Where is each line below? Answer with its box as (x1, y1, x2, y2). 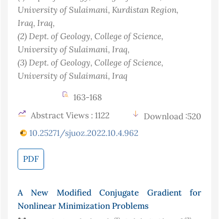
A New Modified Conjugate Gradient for (18, 187, 201, 198)
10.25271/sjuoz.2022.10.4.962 (29, 128, 138, 139)
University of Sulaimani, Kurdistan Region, (18, 4, 178, 16)
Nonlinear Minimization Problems (18, 200, 149, 212)
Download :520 (144, 111, 201, 122)
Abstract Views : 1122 (29, 110, 109, 121)
